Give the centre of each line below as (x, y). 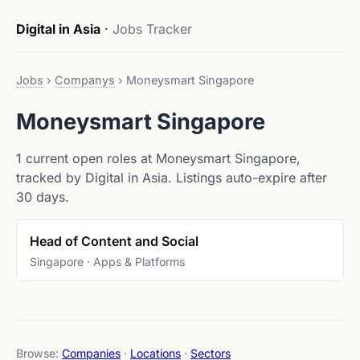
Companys (85, 80)
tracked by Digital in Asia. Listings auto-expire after (172, 178)
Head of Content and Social (114, 241)
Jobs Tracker (152, 29)
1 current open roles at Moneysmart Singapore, (158, 158)
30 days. (43, 197)
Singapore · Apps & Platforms (107, 261)
